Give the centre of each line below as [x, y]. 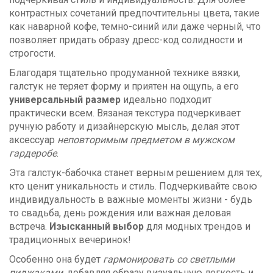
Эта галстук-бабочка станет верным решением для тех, [136, 172]
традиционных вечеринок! [70, 239]
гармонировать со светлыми [169, 259]
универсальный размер [65, 99]
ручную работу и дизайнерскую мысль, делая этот [124, 126]
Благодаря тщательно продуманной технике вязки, [125, 73]
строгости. [32, 53]
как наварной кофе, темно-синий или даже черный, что [135, 26]
